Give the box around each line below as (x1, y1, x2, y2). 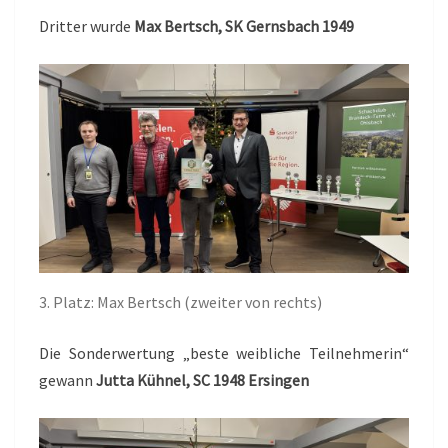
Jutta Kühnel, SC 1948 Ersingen (96, 369, 309, 390)
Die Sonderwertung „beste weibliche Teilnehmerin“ (39, 342, 409, 363)
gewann (39, 369, 96, 390)
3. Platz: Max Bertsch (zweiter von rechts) (39, 291, 322, 312)
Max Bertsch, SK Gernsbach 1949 (134, 16, 354, 37)
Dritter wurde (39, 16, 134, 37)
